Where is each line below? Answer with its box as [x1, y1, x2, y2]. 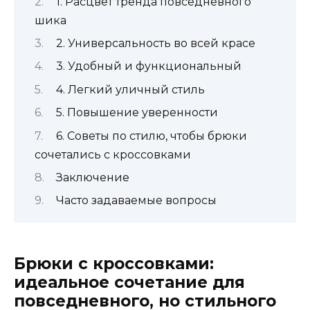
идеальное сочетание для [14, 272, 245, 292]
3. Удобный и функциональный [55, 60, 241, 73]
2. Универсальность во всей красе [55, 36, 255, 50]
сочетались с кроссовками [35, 147, 191, 161]
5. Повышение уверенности [55, 106, 218, 120]
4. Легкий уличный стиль [55, 82, 205, 96]
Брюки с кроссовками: [14, 253, 214, 273]
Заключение [55, 170, 129, 184]
